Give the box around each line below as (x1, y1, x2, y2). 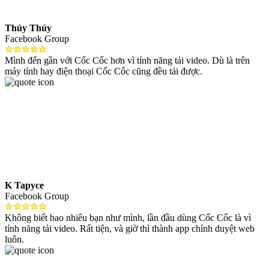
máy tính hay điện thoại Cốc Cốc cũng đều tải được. (5, 66, 202, 77)
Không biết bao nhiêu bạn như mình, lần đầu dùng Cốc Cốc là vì (5, 213, 251, 223)
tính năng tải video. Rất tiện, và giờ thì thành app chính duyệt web (5, 223, 255, 234)
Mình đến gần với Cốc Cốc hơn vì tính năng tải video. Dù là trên (5, 55, 250, 66)
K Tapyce (5, 180, 44, 191)
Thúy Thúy (5, 23, 52, 34)
